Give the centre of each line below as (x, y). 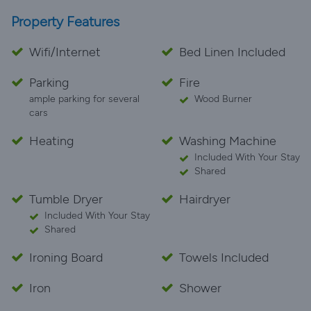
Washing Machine (228, 141)
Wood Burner (223, 99)
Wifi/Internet (65, 52)
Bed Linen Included (232, 52)
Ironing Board (66, 258)
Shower (200, 288)
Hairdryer (205, 199)
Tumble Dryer (66, 199)
